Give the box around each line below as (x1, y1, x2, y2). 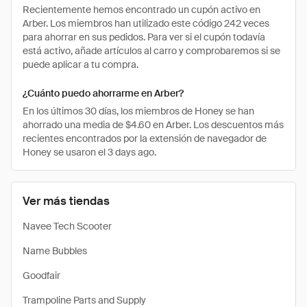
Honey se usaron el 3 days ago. (23, 146, 156, 158)
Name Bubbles (23, 245, 87, 257)
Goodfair (23, 269, 60, 282)
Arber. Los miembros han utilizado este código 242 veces (23, 17, 269, 29)
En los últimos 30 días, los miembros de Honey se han (23, 105, 254, 117)
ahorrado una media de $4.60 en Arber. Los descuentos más (23, 119, 284, 131)
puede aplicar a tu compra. (23, 58, 138, 71)
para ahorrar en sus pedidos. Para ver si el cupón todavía (23, 31, 265, 43)
